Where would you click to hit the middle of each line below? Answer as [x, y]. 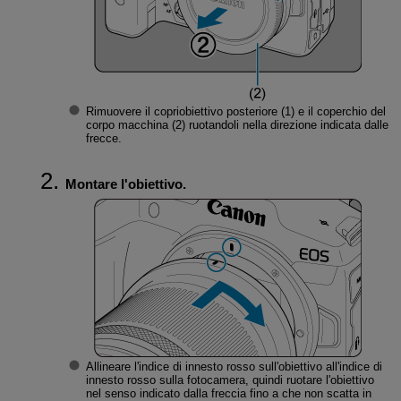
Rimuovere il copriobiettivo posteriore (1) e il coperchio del [235, 112]
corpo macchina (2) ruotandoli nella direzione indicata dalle [237, 125]
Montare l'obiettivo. [125, 183]
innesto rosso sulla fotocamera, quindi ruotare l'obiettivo [230, 380]
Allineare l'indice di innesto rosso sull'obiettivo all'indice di [234, 367]
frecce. [103, 139]
